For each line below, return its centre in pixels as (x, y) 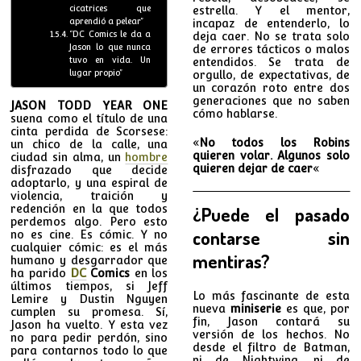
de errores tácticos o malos (271, 49)
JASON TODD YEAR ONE (89, 105)
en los (149, 273)
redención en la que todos (89, 208)
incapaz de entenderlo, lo (271, 23)
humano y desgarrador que (89, 260)
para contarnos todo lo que (89, 350)
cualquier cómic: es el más (89, 247)
